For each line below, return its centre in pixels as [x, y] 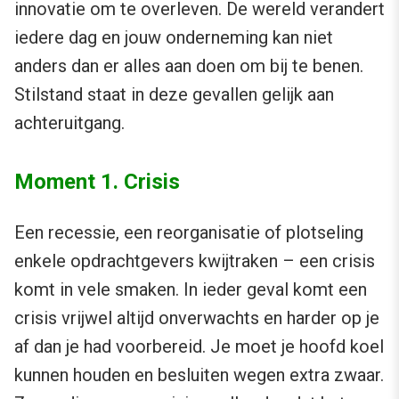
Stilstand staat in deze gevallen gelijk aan [174, 95]
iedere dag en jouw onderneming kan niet [174, 38]
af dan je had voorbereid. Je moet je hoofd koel [199, 347]
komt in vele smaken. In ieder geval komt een [191, 290]
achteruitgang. [69, 123]
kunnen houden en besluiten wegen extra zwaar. [199, 375]
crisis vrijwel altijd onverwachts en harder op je [197, 318]
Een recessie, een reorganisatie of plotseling [189, 233]
